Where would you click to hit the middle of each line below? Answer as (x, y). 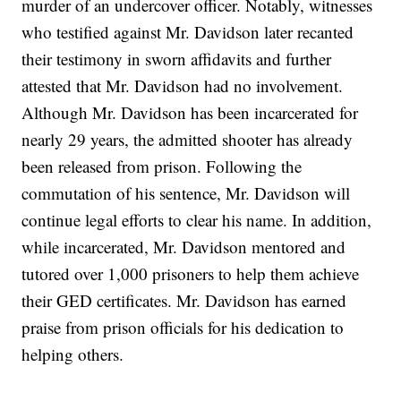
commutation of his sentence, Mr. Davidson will (186, 193)
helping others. (73, 354)
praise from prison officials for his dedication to (183, 328)
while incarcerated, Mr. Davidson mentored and (184, 247)
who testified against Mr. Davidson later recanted (188, 32)
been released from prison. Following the (162, 166)
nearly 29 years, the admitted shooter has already (188, 140)
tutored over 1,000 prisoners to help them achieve (191, 274)
